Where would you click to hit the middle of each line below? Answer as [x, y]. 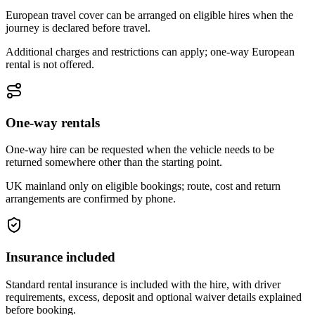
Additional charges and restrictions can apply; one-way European [150, 51]
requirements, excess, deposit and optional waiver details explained [154, 297]
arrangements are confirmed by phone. [91, 199]
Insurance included [60, 257]
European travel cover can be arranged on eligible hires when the [149, 15]
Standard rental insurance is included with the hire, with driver [143, 284]
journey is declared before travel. [78, 27]
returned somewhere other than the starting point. [114, 162]
